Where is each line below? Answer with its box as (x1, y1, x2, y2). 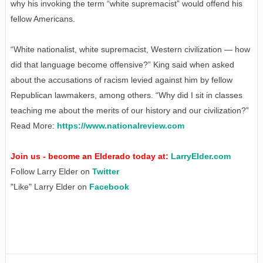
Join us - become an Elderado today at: (10, 151, 171, 161)
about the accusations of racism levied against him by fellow (10, 75, 232, 85)
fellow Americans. (10, 14, 75, 24)
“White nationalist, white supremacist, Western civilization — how (10, 45, 250, 55)
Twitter (92, 167, 119, 177)
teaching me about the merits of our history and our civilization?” (10, 106, 249, 116)
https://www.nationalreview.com (56, 121, 184, 131)
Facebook (89, 182, 129, 192)
